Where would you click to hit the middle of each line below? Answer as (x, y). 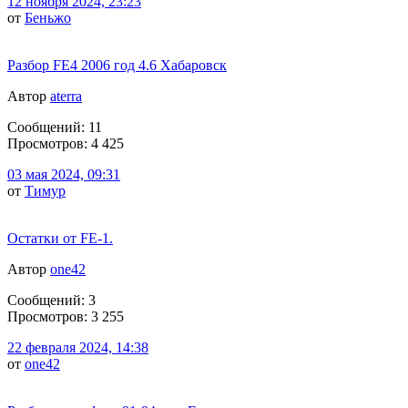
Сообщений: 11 (55, 127)
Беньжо (48, 17)
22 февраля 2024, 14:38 (78, 347)
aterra (66, 96)
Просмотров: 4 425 (66, 143)
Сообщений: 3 (51, 300)
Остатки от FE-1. (60, 238)
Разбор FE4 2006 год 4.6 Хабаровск (117, 65)
